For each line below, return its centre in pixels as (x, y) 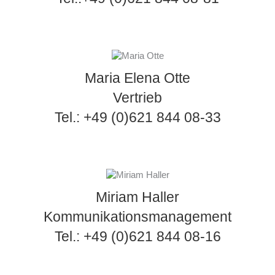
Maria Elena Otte (137, 78)
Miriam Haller (137, 197)
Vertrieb (137, 98)
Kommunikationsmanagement (137, 217)
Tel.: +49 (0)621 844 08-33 (137, 118)
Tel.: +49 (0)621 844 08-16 (137, 237)
